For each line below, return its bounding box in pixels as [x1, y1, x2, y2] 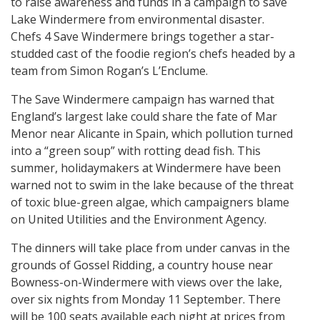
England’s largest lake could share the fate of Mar [11, 109, 277, 125]
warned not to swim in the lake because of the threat [11, 177, 294, 194]
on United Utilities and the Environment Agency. [11, 211, 266, 228]
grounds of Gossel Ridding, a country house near [11, 257, 273, 274]
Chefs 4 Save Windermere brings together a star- [11, 29, 274, 45]
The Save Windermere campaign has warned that [11, 91, 274, 108]
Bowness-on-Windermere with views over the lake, [11, 274, 282, 291]
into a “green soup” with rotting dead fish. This [11, 143, 261, 159]
